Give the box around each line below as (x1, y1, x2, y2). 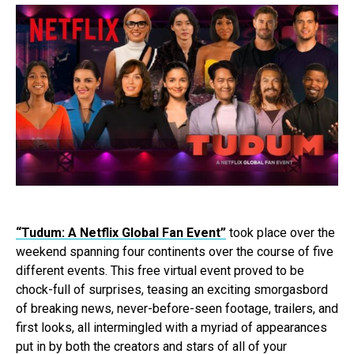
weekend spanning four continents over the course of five (16, 244, 333, 260)
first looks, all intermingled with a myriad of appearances (16, 320, 327, 336)
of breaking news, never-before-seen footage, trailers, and (16, 301, 338, 317)
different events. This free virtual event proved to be (16, 263, 304, 279)
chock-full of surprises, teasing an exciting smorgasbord (16, 282, 328, 298)
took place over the (226, 225, 335, 241)
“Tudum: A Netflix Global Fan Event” (16, 225, 226, 241)
